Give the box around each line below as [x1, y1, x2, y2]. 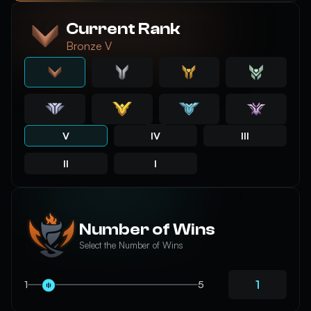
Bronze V [66, 39, 112, 53]
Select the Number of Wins [79, 239, 184, 251]
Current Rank [66, 19, 180, 38]
